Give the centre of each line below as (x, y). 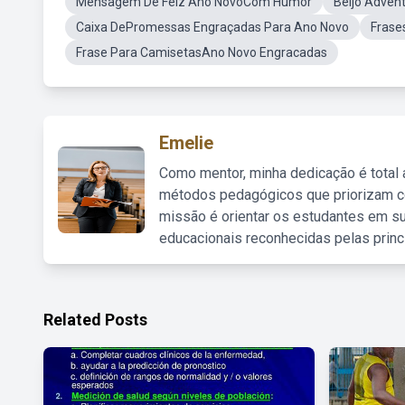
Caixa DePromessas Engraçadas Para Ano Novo (212, 27)
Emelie (186, 143)
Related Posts (95, 320)
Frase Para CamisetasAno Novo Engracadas (202, 52)
